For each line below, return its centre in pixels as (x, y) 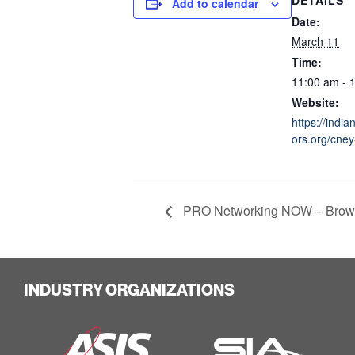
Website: (315, 102)
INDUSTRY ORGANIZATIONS (129, 290)
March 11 (315, 41)
